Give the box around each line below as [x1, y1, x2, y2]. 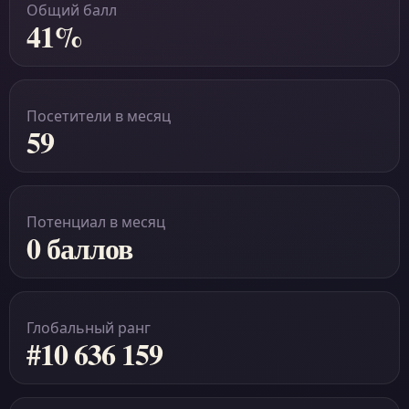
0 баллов [26, 226, 133, 269]
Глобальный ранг [26, 318, 151, 338]
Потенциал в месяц [26, 212, 165, 232]
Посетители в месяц [26, 106, 171, 126]
